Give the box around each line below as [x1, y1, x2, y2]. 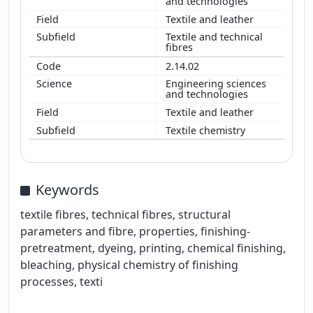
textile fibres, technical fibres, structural [20, 207, 231, 223]
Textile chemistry [166, 123, 248, 137]
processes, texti [20, 274, 103, 290]
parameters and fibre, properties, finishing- [20, 224, 250, 240]
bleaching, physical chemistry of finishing [20, 257, 238, 273]
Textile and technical [166, 30, 263, 44]
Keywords [36, 180, 99, 200]
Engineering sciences [166, 77, 266, 91]
